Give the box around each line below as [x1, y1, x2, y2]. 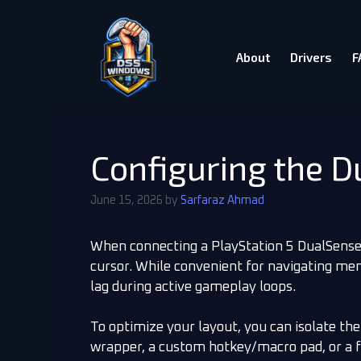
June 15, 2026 [90, 194, 163, 206]
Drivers [289, 49, 332, 64]
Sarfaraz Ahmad [180, 194, 264, 206]
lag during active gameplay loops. [90, 280, 296, 294]
